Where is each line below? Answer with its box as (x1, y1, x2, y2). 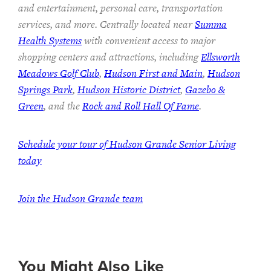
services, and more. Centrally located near (18, 16, 195, 31)
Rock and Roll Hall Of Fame (82, 98, 199, 113)
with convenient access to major (82, 33, 215, 48)
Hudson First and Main (104, 65, 203, 80)
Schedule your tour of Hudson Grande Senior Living (18, 136, 236, 151)
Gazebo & (185, 82, 225, 97)
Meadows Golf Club (18, 65, 99, 80)
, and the (44, 98, 82, 113)
